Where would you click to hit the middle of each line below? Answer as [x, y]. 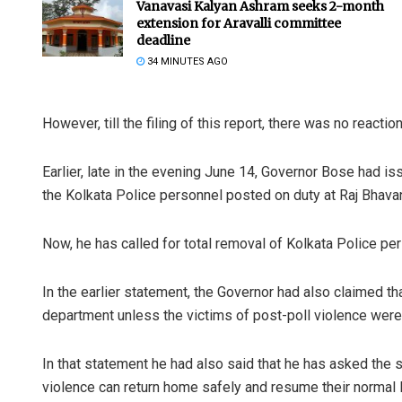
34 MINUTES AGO [186, 62]
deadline [163, 41]
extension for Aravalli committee [239, 24]
